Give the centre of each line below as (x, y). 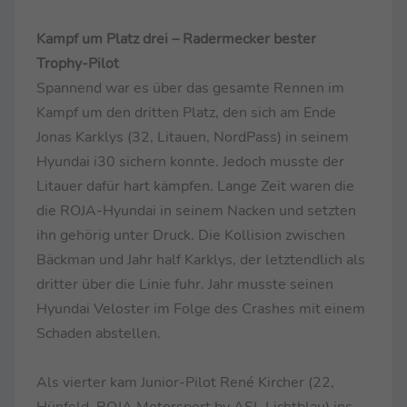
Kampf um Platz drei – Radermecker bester (176, 39)
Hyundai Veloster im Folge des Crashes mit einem (201, 308)
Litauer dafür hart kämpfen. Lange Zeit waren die (195, 186)
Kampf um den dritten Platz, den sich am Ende (186, 112)
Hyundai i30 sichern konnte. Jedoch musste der (190, 161)
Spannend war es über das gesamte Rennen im (190, 88)
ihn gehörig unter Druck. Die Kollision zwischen (191, 235)
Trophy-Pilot (78, 63)
